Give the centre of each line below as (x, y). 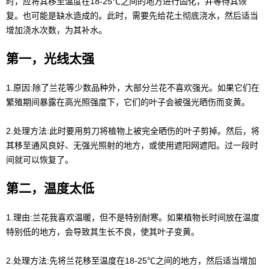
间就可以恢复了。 (40, 160)
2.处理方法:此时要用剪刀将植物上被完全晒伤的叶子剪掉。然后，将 (133, 131)
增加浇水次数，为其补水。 (56, 30)
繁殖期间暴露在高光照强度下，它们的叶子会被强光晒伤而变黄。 (128, 102)
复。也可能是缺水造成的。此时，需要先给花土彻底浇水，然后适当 (132, 16)
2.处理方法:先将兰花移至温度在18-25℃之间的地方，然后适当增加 (131, 261)
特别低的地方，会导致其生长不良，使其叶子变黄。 (103, 232)
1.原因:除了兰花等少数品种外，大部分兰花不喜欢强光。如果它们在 (133, 88)
